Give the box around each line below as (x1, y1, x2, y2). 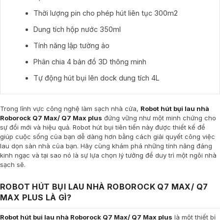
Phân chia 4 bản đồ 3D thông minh (33, 57, 148, 66)
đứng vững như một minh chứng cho (102, 113, 216, 122)
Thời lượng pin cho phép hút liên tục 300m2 (33, 9, 178, 17)
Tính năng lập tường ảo (33, 41, 111, 50)
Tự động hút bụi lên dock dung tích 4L (33, 74, 162, 82)
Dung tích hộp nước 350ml (33, 25, 123, 33)
